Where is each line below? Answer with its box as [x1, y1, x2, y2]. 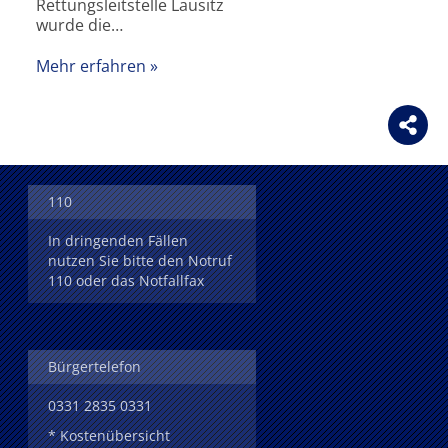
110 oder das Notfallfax [48, 270, 204, 290]
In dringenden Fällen [48, 230, 188, 250]
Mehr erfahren [36, 54, 146, 77]
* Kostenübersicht [48, 425, 170, 445]
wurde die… [36, 14, 123, 37]
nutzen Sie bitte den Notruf [48, 250, 232, 270]
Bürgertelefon [48, 356, 141, 376]
